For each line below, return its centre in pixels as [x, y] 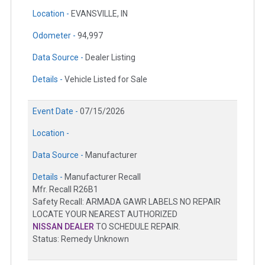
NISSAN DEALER [63, 227]
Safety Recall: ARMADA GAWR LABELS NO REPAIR [127, 202]
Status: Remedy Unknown [81, 239]
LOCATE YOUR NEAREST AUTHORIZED [105, 214]
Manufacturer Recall [103, 177]
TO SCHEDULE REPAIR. [137, 227]
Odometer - [55, 36]
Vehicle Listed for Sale [106, 80]
